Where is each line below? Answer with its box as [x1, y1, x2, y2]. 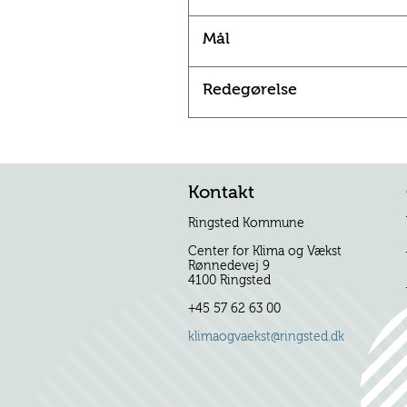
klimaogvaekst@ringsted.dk [188, 330, 344, 345]
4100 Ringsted [188, 273, 271, 289]
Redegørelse [203, 80, 297, 100]
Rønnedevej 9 [188, 259, 270, 274]
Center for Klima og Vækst [188, 244, 342, 260]
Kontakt [188, 182, 254, 203]
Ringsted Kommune [188, 216, 304, 232]
